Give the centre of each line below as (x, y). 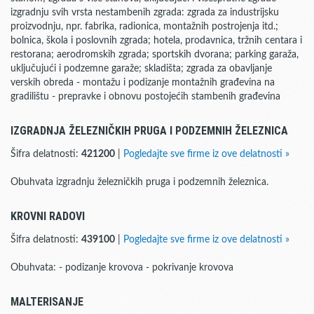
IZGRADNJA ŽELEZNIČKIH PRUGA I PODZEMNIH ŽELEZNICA (149, 131)
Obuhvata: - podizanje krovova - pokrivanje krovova (122, 268)
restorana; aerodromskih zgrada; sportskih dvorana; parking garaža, (155, 55)
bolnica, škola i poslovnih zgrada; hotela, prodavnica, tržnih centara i (156, 41)
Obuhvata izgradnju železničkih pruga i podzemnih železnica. (139, 182)
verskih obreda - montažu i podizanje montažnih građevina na (143, 83)
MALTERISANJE (47, 302)
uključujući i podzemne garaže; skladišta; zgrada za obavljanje (141, 69)
